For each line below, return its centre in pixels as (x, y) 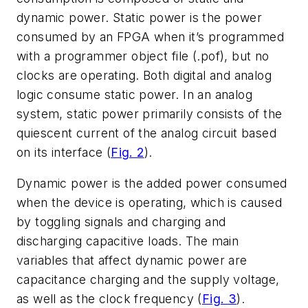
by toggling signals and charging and (121, 222)
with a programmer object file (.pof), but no (143, 56)
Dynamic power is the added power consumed (152, 184)
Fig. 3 (219, 299)
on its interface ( (64, 152)
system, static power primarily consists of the (150, 113)
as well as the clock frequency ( (109, 299)
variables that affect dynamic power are (132, 261)
